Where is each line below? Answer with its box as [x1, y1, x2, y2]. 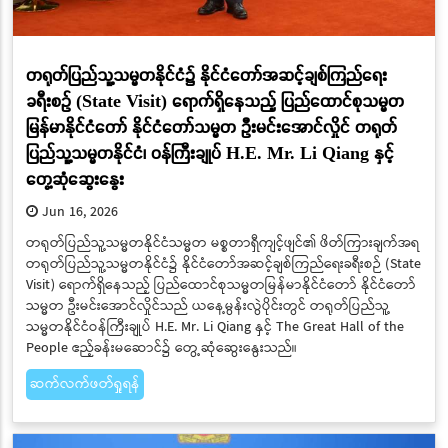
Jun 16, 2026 [37, 200, 118, 223]
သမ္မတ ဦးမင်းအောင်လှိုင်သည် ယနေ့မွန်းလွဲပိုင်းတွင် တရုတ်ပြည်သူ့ [25, 294, 390, 317]
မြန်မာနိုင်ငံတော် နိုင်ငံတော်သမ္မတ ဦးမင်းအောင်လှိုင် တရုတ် [25, 115, 397, 139]
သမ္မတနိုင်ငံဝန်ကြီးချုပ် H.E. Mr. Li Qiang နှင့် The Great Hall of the [25, 315, 404, 338]
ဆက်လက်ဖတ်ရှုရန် [29, 372, 140, 395]
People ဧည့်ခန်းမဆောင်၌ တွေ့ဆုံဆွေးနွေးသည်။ [25, 336, 297, 359]
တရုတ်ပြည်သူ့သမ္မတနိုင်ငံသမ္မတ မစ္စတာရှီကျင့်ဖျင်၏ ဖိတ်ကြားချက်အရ [25, 231, 419, 254]
